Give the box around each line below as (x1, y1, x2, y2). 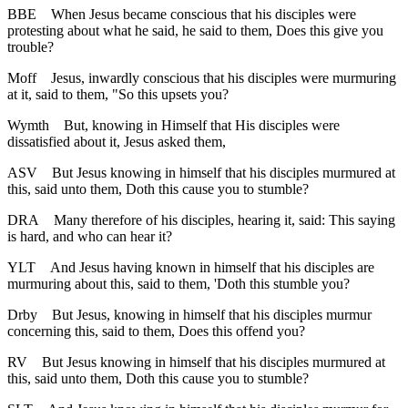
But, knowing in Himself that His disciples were (64, 117, 340, 133)
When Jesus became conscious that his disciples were (51, 5, 356, 22)
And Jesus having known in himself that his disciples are (50, 259, 374, 275)
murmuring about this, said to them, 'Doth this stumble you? (7, 275, 350, 291)
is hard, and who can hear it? (7, 228, 172, 244)
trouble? (7, 38, 54, 55)
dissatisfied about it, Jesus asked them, (7, 133, 226, 149)
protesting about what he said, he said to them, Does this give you (7, 22, 383, 38)
